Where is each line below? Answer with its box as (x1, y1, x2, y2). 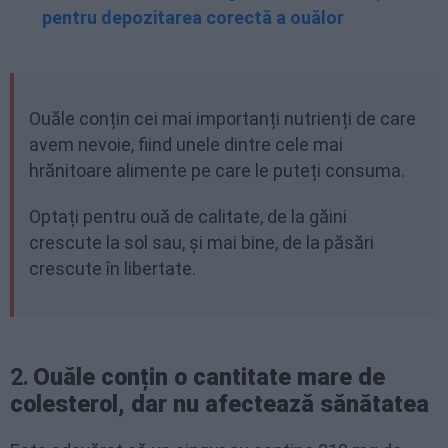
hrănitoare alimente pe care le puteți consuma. (29, 160, 405, 181)
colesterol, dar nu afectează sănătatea (10, 390, 429, 418)
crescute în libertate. (29, 258, 196, 279)
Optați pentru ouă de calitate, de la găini (29, 206, 347, 227)
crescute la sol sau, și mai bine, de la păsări (29, 232, 374, 253)
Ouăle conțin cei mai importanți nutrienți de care (29, 108, 416, 129)
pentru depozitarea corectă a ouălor (42, 7, 344, 28)
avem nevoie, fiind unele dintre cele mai (29, 134, 343, 155)
